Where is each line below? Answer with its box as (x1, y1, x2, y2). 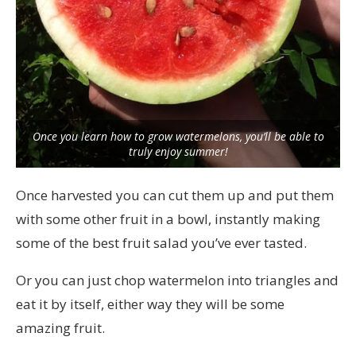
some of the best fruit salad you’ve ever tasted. (16, 233, 307, 252)
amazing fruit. (16, 318, 105, 337)
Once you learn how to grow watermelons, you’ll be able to (32, 128, 324, 144)
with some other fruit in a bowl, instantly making (16, 209, 320, 228)
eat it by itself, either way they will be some (16, 294, 284, 313)
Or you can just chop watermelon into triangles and (16, 270, 339, 289)
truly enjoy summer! (128, 143, 228, 159)
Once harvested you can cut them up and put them (16, 185, 334, 204)
